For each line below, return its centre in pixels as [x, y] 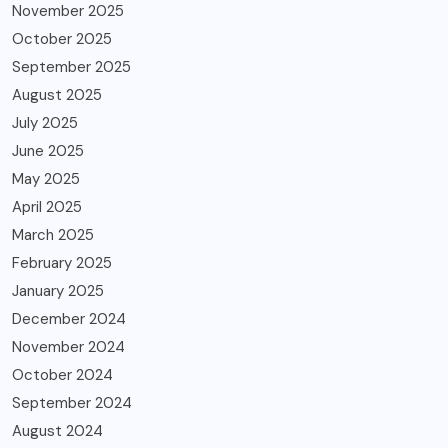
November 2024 [68, 346]
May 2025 [46, 178]
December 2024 [69, 318]
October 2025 [62, 38]
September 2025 [71, 66]
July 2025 [45, 122]
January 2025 [58, 290]
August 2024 [57, 430]
